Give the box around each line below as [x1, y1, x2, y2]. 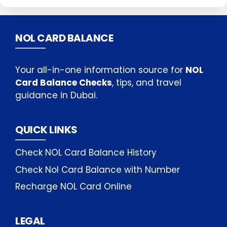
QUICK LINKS [15, 123, 78, 137]
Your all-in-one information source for [15, 64, 185, 76]
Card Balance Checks [15, 77, 112, 89]
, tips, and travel [112, 77, 181, 89]
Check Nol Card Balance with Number [15, 163, 180, 176]
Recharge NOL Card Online [15, 180, 132, 193]
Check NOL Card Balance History [15, 146, 157, 159]
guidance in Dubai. [15, 89, 97, 101]
